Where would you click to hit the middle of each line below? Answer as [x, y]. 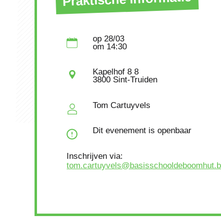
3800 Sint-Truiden [125, 80]
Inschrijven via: [95, 156]
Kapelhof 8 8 [115, 72]
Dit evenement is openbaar [142, 131]
